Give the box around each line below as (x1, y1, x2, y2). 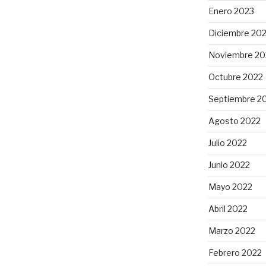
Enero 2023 (208, 5, 254, 16)
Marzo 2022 (208, 225, 255, 236)
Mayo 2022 (208, 181, 252, 192)
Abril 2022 (208, 203, 248, 214)
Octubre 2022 (208, 71, 263, 82)
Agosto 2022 (208, 115, 261, 126)
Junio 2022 (208, 159, 250, 170)
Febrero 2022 (208, 247, 262, 258)
